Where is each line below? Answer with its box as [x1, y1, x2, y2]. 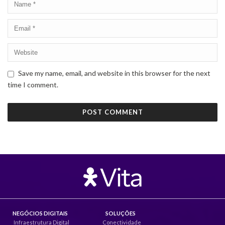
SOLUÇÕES [105, 209, 136, 216]
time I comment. [8, 80, 58, 89]
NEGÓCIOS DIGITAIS [13, 209, 68, 216]
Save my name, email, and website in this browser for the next [18, 68, 210, 77]
